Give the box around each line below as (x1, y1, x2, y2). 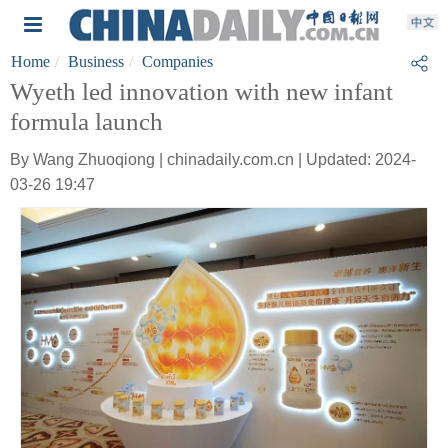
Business (68, 53, 124, 70)
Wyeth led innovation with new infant (10, 78, 393, 105)
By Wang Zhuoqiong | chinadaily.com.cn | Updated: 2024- (10, 151, 416, 168)
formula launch (10, 108, 163, 135)
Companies (142, 53, 213, 70)
